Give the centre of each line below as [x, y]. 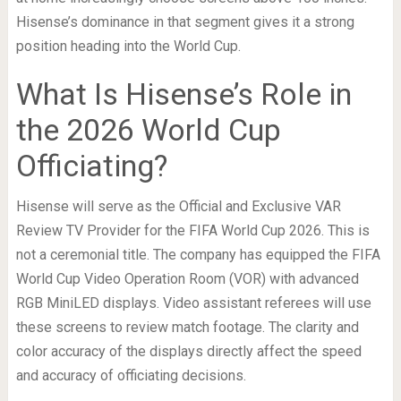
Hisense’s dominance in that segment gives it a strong [185, 21]
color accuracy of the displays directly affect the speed [188, 351]
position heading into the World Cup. [128, 46]
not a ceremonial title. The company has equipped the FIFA [198, 254]
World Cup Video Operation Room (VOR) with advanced [187, 278]
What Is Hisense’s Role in [183, 94]
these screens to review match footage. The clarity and [187, 327]
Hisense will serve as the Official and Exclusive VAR [178, 206]
